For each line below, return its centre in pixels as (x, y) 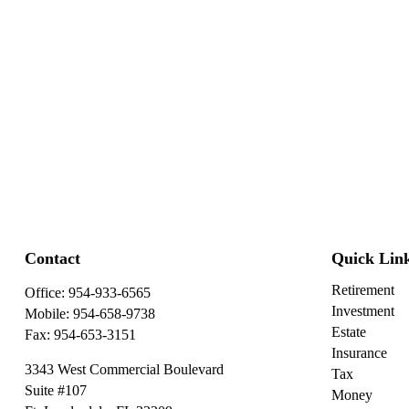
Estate (348, 331)
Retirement (362, 289)
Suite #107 (55, 390)
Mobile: (48, 313)
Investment (362, 310)
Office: (46, 292)
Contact (52, 258)
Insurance (359, 352)
